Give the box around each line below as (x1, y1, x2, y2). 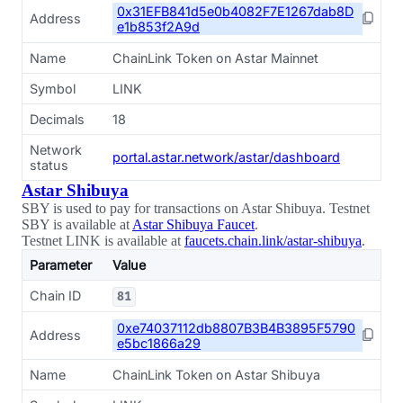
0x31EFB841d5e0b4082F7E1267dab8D (117, 4, 354, 19)
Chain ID (30, 288, 81, 303)
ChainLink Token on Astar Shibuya (112, 367, 320, 382)
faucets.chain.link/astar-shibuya (184, 233, 362, 248)
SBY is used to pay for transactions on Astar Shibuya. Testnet (22, 201, 370, 216)
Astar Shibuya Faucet (132, 217, 255, 232)
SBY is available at (22, 217, 132, 232)
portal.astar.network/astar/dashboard (112, 149, 340, 165)
